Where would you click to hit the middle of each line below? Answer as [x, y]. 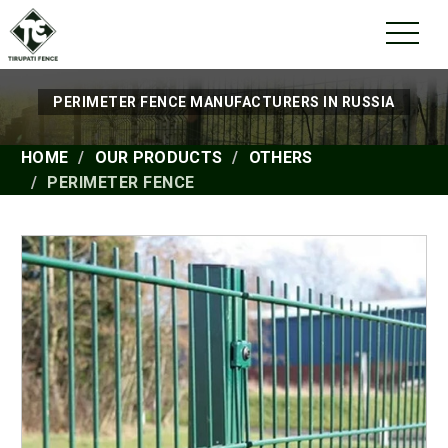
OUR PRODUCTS [158, 157]
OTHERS [280, 157]
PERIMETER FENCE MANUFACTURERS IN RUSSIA [224, 101]
